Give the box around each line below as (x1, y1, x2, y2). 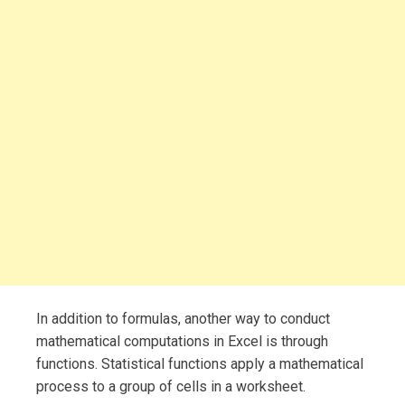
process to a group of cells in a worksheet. (36, 377, 306, 395)
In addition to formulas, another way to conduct (36, 309, 330, 327)
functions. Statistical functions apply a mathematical (36, 354, 363, 372)
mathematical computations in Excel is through (36, 332, 328, 350)
